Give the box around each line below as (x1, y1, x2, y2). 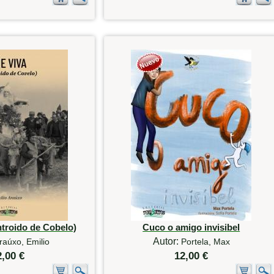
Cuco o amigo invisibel (143, 222, 240, 233)
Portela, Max (180, 237, 230, 247)
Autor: (152, 236, 181, 247)
